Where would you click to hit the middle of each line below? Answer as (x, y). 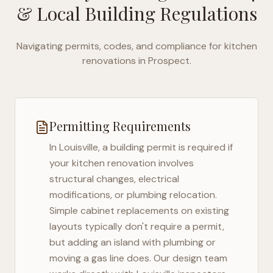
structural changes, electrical (114, 179)
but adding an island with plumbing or (133, 242)
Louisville (79, 147)
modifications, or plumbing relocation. (133, 195)
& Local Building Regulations (136, 13)
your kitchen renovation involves (122, 163)
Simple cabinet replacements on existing (139, 211)
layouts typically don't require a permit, (137, 226)
